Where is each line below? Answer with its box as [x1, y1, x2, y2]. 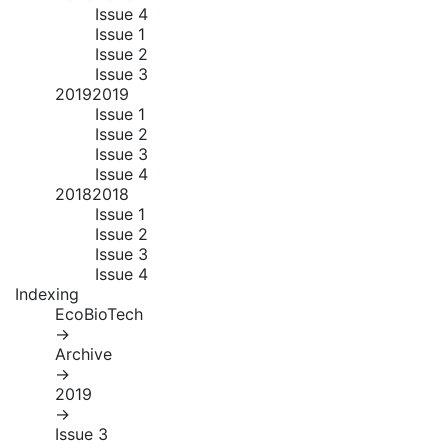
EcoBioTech [55, 304, 143, 324]
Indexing [15, 284, 79, 304]
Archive [55, 344, 112, 364]
